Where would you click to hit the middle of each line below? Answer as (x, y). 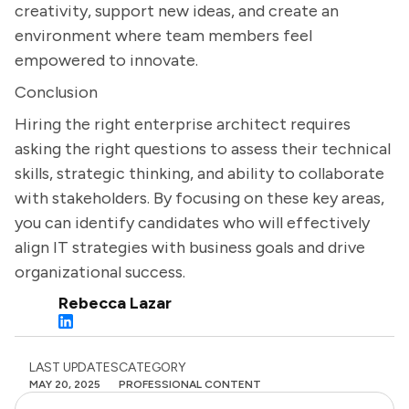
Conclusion (56, 92)
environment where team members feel (163, 36)
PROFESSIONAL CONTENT (190, 384)
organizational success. (100, 272)
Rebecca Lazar (115, 303)
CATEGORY (152, 367)
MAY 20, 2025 (65, 384)
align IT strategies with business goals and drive (190, 247)
